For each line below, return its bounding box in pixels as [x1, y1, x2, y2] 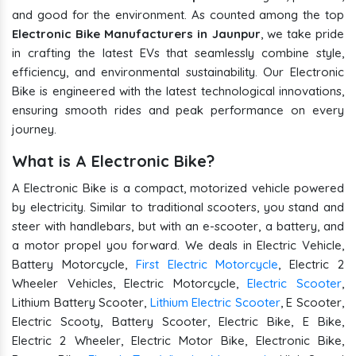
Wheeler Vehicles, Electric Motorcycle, [12, 276, 248, 292]
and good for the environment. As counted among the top [12, 7, 344, 23]
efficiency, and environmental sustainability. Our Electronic [12, 64, 344, 80]
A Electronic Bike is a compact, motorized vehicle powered [12, 180, 344, 196]
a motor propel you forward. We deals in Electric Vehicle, [12, 238, 344, 253]
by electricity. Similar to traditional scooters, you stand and [12, 199, 344, 215]
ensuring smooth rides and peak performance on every [12, 103, 344, 118]
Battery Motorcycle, [12, 257, 136, 273]
